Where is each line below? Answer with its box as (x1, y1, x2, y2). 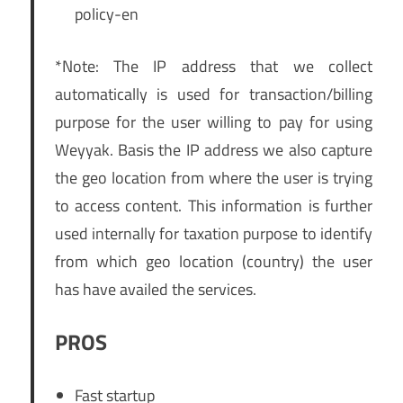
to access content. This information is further (54, 193, 372, 219)
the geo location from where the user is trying (54, 166, 372, 191)
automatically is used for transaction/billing (54, 82, 372, 107)
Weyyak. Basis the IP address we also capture (54, 138, 372, 163)
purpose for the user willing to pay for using (54, 110, 372, 135)
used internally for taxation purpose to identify (54, 221, 372, 246)
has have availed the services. (54, 277, 256, 302)
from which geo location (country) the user (54, 249, 372, 274)
